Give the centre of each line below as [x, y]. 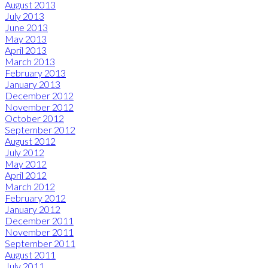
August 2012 [30, 141]
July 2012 [25, 152]
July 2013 [25, 16]
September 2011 [40, 243]
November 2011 [39, 232]
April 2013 [26, 50]
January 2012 [33, 209]
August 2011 [30, 254]
